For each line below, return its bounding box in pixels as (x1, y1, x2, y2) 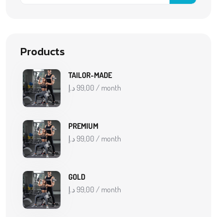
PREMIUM (68, 121, 98, 131)
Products (20, 43, 65, 60)
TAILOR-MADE (68, 70, 112, 80)
